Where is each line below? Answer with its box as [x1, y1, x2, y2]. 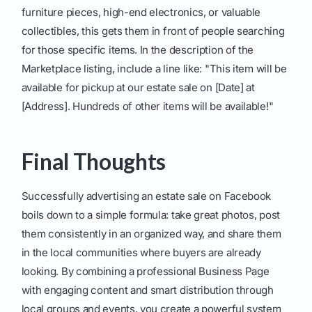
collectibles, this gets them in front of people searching [21, 24, 285, 38]
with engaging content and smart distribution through [21, 283, 274, 297]
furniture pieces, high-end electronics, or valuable [21, 6, 261, 19]
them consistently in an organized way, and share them [21, 227, 281, 241]
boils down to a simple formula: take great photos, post [21, 208, 280, 222]
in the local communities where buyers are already [21, 246, 261, 260]
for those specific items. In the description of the [21, 43, 254, 57]
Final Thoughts [21, 148, 166, 175]
